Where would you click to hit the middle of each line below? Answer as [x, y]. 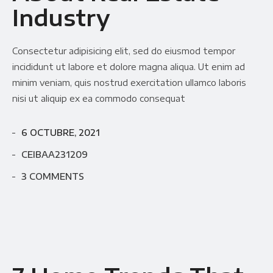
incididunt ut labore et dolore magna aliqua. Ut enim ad [129, 67]
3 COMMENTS [53, 177]
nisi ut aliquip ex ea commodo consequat [99, 99]
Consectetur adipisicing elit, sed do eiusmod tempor [124, 51]
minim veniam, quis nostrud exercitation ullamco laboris [129, 83]
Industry [61, 18]
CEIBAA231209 [55, 155]
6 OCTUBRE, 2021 [61, 133]
